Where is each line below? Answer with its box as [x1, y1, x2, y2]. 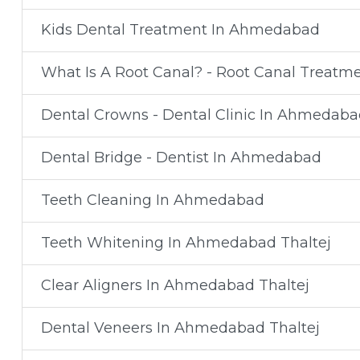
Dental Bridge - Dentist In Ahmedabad [40, 149, 321, 166]
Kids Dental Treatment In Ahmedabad [40, 21, 320, 39]
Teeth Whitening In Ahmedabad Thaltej [40, 234, 331, 252]
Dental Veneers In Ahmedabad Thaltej [40, 319, 320, 337]
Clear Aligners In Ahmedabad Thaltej [40, 276, 309, 294]
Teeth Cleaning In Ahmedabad [40, 191, 264, 209]
